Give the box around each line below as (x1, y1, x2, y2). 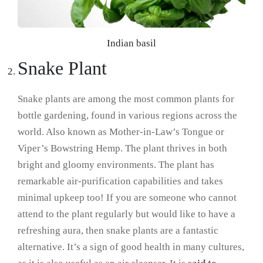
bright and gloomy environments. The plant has (18, 159, 214, 171)
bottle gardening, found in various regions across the (18, 110, 237, 122)
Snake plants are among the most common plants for (18, 93, 234, 105)
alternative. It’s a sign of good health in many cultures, (18, 241, 244, 253)
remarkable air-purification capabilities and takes (18, 176, 223, 187)
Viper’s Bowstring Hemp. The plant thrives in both (18, 143, 227, 154)
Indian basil (107, 38, 156, 49)
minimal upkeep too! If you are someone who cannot (18, 192, 237, 204)
